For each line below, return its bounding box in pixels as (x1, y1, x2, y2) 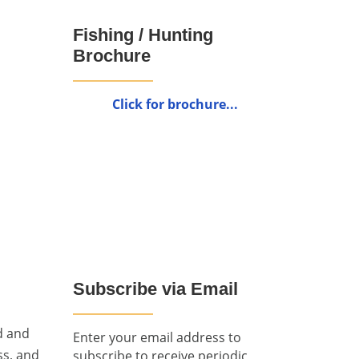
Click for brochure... (112, 95, 238, 113)
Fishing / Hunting (73, 25, 213, 46)
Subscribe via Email (73, 279, 238, 300)
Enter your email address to (73, 328, 241, 346)
